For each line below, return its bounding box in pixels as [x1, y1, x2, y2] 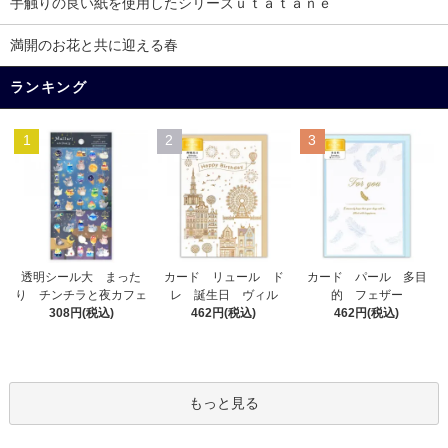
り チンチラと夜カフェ [15, 288, 148, 303]
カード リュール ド [163, 269, 284, 284]
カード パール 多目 [306, 270, 427, 285]
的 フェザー [330, 288, 403, 303]
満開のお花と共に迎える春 [10, 37, 178, 54]
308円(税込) [48, 306, 114, 321]
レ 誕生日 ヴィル [169, 287, 278, 302]
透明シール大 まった [21, 270, 142, 285]
